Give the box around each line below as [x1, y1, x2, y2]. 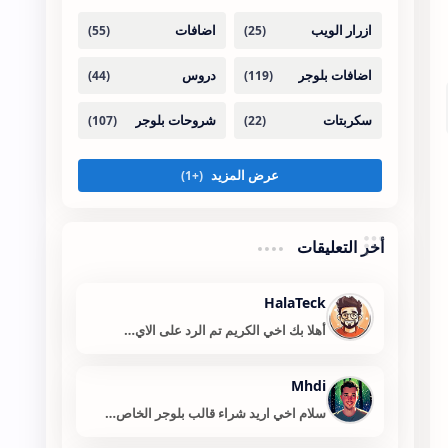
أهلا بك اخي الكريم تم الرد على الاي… [123, 321, 326, 340]
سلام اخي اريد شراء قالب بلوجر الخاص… [104, 404, 326, 423]
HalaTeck [263, 293, 326, 313]
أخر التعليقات [292, 236, 384, 259]
